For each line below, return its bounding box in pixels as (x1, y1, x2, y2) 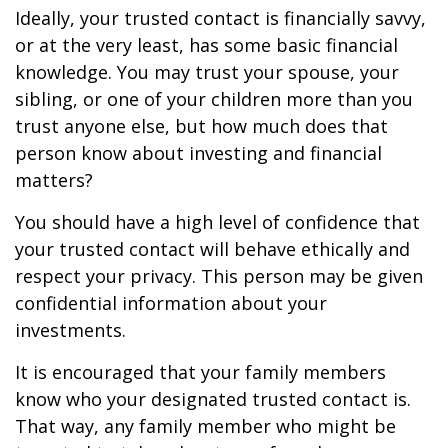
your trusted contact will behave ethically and (15, 237, 410, 261)
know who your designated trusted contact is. (15, 387, 411, 411)
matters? (15, 168, 93, 192)
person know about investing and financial (15, 141, 382, 165)
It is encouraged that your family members (15, 360, 386, 384)
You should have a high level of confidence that (15, 210, 420, 234)
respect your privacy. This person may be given (15, 264, 423, 288)
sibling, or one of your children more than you (15, 87, 413, 111)
